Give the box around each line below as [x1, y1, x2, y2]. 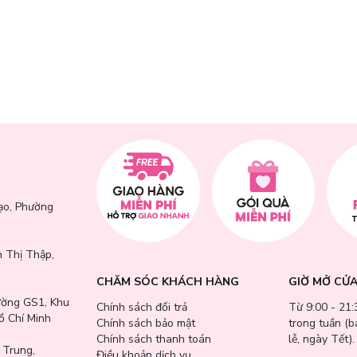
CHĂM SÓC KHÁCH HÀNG [96, 274, 239, 290]
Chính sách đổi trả [96, 300, 187, 316]
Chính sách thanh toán [96, 331, 211, 347]
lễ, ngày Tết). [288, 331, 355, 347]
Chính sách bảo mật [96, 316, 195, 331]
